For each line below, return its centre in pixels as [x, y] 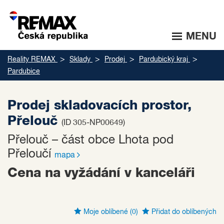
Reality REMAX [31, 59]
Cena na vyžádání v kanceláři [101, 173]
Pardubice [24, 71]
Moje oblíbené [106, 212]
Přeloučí [31, 154]
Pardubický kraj [163, 59]
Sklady [80, 59]
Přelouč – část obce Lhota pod [90, 140]
